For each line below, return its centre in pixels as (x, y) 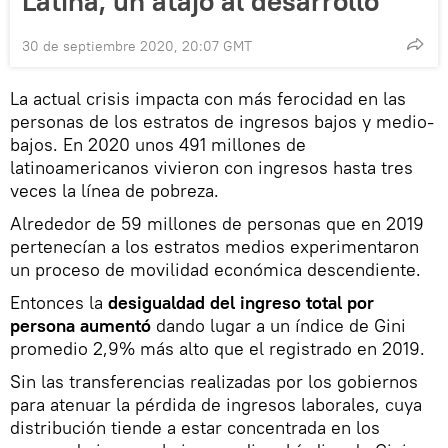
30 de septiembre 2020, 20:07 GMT (137, 46)
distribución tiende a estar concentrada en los (195, 428)
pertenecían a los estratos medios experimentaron (214, 247)
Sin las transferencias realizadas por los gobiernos (214, 382)
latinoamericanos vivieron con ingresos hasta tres (211, 168)
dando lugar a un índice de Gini (278, 326)
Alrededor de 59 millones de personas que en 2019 (217, 224)
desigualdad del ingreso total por (241, 303)
